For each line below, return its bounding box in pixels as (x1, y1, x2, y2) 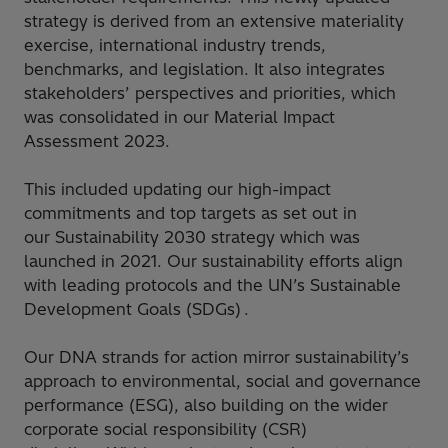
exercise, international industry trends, (24, 34, 326, 55)
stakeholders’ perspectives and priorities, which (24, 82, 396, 103)
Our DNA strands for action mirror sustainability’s (24, 346, 409, 367)
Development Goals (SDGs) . (24, 298, 249, 319)
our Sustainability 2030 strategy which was (24, 226, 360, 247)
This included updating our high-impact (24, 178, 331, 199)
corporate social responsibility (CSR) (24, 418, 307, 439)
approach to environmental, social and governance (24, 370, 421, 391)
